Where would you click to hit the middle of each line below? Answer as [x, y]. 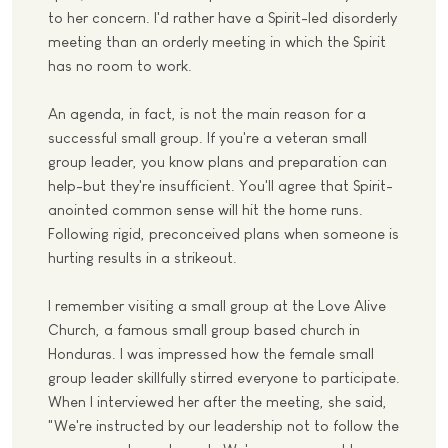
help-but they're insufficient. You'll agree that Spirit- [220, 186]
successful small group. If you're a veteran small [207, 138]
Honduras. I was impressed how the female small [211, 354]
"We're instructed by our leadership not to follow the [223, 426]
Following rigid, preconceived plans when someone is [223, 234]
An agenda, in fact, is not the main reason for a [207, 114]
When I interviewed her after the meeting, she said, [217, 402]
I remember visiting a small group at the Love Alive [217, 306]
